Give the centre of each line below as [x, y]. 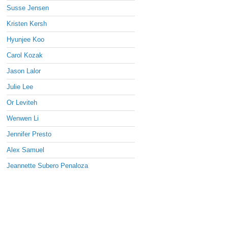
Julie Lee [20, 87]
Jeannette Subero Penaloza [47, 165]
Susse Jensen [28, 8]
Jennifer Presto [29, 134]
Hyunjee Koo [25, 39]
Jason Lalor [24, 71]
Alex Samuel [25, 150]
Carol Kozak [25, 55]
